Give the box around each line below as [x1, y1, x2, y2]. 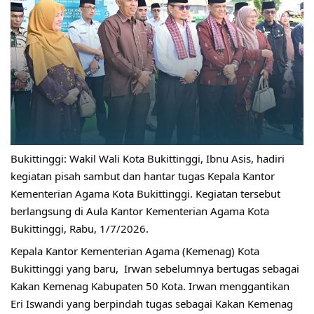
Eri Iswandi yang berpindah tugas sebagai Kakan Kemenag [11, 296, 293, 311]
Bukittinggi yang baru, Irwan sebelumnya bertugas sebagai [11, 261, 299, 276]
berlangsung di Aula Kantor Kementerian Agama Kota [11, 203, 269, 218]
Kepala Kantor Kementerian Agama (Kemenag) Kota [11, 244, 259, 259]
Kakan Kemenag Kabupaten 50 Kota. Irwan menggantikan [11, 279, 289, 294]
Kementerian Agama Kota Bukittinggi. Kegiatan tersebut [11, 186, 280, 200]
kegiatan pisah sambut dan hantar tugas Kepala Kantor [11, 168, 275, 183]
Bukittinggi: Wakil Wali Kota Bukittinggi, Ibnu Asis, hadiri [11, 151, 285, 165]
